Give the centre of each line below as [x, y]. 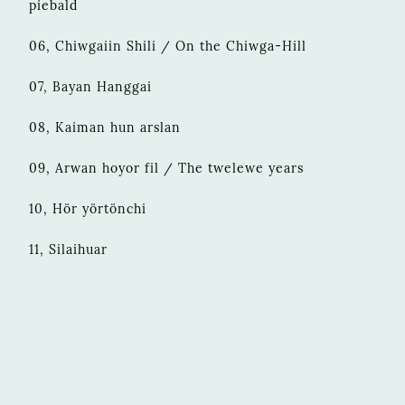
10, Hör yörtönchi [88, 208]
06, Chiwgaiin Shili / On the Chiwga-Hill [168, 46]
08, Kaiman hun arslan [105, 127]
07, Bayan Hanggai [90, 86]
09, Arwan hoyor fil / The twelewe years [166, 168]
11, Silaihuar [68, 249]
